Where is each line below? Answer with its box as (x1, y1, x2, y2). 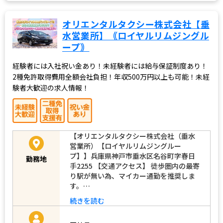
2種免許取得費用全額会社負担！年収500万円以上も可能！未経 (12, 71, 210, 82)
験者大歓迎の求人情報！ (12, 82, 89, 93)
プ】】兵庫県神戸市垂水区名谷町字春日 (70, 150, 195, 161)
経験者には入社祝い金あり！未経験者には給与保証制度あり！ (12, 60, 208, 71)
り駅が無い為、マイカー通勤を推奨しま (70, 170, 195, 181)
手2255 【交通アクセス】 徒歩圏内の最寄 (70, 160, 200, 171)
